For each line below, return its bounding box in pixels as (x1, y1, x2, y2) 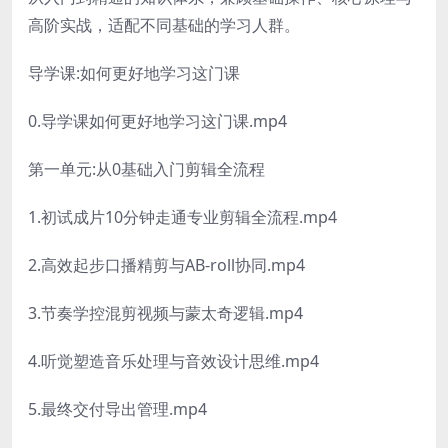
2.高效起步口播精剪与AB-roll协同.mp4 (28, 253, 305, 276)
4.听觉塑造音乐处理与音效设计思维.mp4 (28, 349, 319, 372)
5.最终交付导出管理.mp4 (28, 397, 207, 420)
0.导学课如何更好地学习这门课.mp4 (28, 109, 287, 132)
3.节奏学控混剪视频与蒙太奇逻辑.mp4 (28, 301, 303, 324)
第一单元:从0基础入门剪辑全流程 (28, 157, 265, 180)
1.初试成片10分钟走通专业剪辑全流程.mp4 (28, 205, 337, 228)
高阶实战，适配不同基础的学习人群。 (28, 13, 300, 36)
